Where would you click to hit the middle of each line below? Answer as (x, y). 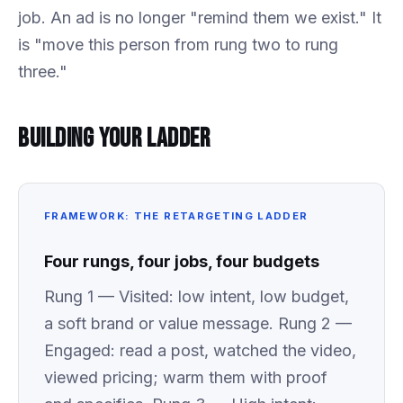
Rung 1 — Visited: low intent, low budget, (197, 296)
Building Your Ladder (114, 139)
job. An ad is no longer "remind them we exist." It (200, 17)
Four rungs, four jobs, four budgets (182, 261)
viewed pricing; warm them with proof (186, 377)
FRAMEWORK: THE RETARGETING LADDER (176, 215)
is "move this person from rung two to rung (178, 44)
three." (43, 71)
